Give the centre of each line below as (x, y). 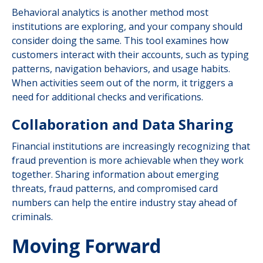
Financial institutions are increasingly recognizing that (131, 146)
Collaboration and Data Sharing (122, 124)
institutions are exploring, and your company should (127, 26)
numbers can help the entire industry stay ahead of (124, 203)
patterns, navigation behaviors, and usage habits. (121, 69)
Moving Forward (86, 246)
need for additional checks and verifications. (107, 97)
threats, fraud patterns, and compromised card (115, 188)
